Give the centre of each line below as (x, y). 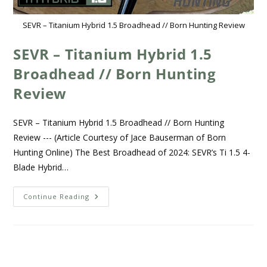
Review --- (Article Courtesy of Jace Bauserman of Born (120, 137)
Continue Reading (57, 196)
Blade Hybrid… (41, 167)
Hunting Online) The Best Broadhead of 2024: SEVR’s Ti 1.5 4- (132, 152)
